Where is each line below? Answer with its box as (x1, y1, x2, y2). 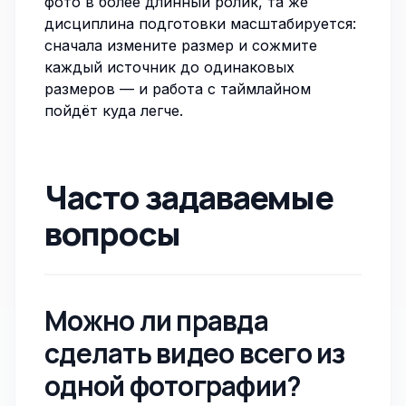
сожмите (252, 36, 317, 54)
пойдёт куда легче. (44, 101, 183, 120)
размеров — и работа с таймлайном (44, 80, 311, 98)
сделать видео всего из (44, 334, 345, 372)
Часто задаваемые (44, 175, 333, 219)
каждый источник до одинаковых (44, 58, 295, 76)
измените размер (107, 36, 234, 54)
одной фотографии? (44, 367, 302, 404)
